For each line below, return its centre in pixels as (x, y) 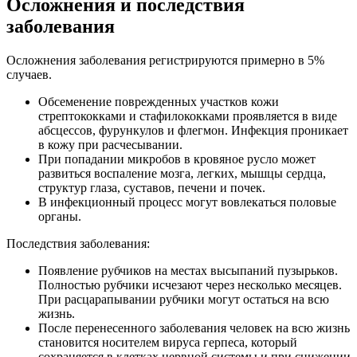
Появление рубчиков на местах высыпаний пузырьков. (188, 271)
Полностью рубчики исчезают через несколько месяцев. (190, 285)
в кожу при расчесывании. (110, 145)
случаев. (29, 75)
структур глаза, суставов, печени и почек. (152, 188)
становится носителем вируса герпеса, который (168, 343)
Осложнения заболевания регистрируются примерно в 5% (165, 61)
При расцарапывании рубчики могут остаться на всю (184, 300)
